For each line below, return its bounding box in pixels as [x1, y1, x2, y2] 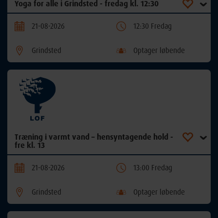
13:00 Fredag [133, 163, 172, 172]
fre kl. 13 [15, 140, 45, 150]
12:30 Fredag [133, 21, 172, 31]
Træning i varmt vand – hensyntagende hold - [15, 131, 173, 142]
